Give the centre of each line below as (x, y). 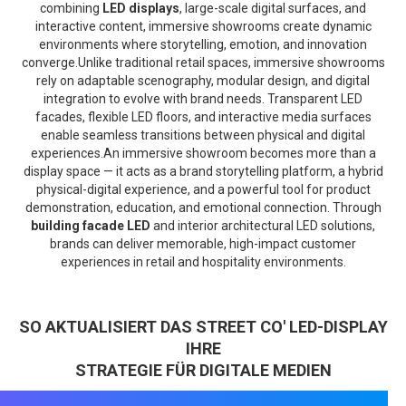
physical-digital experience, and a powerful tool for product (203, 189)
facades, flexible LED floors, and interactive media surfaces (203, 116)
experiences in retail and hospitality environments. (203, 261)
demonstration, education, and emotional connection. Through (203, 207)
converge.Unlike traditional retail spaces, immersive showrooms (203, 62)
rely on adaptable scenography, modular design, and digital (203, 80)
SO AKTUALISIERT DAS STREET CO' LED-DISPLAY (203, 326)
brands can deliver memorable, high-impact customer (203, 243)
